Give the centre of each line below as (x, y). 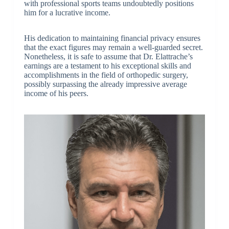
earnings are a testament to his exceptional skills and (107, 65)
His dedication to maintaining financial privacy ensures (112, 38)
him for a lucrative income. (67, 12)
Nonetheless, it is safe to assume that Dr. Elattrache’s (108, 56)
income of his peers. (56, 93)
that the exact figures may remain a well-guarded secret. (113, 47)
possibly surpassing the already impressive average (105, 84)
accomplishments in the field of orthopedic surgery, (106, 75)
